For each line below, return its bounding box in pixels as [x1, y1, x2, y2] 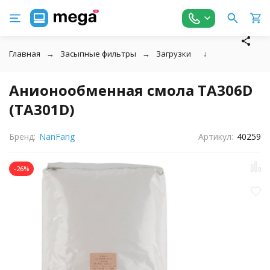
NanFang [39, 131, 75, 142]
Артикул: [198, 131, 234, 142]
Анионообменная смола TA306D [9, 80, 253, 100]
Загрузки [156, 48, 191, 59]
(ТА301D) [9, 99, 75, 119]
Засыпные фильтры [60, 48, 136, 59]
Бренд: [9, 131, 36, 142]
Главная [9, 48, 40, 59]
